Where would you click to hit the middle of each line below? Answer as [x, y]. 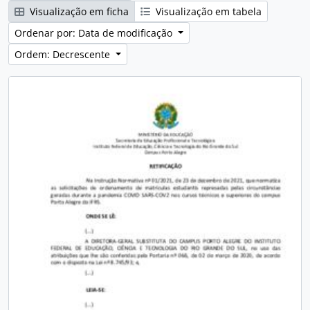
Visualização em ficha [78, 11]
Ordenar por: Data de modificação [95, 33]
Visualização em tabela [207, 11]
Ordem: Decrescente [64, 54]
